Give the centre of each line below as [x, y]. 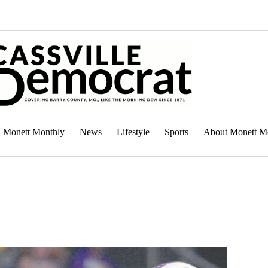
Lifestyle [133, 132]
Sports [176, 132]
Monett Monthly [34, 132]
